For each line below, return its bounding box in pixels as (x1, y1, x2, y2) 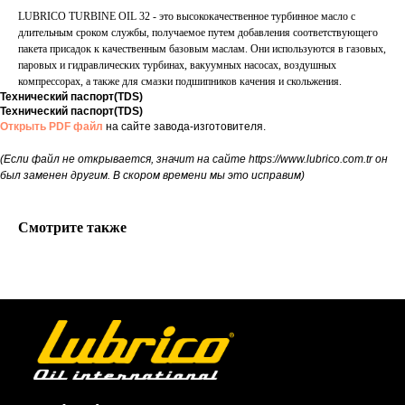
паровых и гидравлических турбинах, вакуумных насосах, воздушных (18, 59, 336, 71)
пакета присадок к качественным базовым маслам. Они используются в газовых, (18, 42, 386, 55)
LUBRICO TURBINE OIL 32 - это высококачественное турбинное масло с (18, 10, 355, 23)
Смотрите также (18, 220, 127, 235)
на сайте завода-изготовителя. (103, 120, 266, 133)
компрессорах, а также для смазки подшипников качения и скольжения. (18, 75, 342, 88)
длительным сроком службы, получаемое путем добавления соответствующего (18, 26, 378, 39)
